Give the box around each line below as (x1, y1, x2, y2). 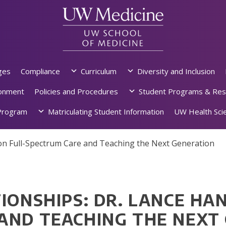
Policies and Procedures (34, 86, 118, 97)
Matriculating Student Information (48, 106, 164, 117)
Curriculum (80, 66, 117, 77)
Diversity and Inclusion (137, 66, 215, 77)
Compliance (20, 66, 60, 77)
